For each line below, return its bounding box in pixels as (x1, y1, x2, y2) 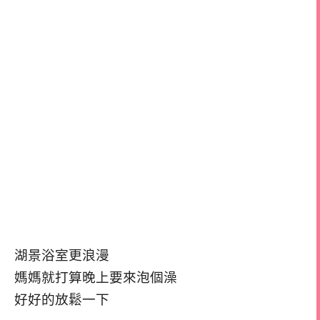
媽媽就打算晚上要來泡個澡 (14, 269, 177, 285)
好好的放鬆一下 (14, 291, 109, 307)
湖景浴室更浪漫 (14, 247, 109, 263)
